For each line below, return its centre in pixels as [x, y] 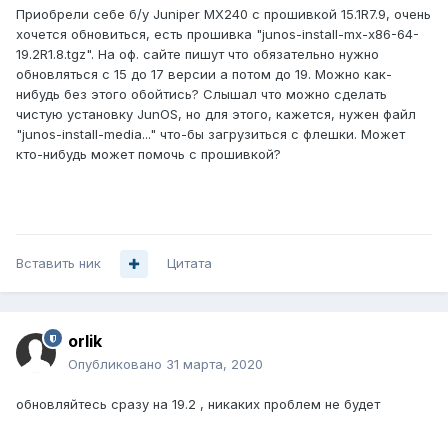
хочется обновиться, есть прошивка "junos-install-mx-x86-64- [217, 34]
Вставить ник [58, 263]
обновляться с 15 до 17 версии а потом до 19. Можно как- [204, 74]
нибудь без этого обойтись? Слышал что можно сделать [201, 94]
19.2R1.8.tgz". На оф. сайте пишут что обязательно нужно [197, 54]
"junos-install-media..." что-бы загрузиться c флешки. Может [210, 134]
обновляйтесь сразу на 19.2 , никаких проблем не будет [200, 404]
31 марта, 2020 [214, 364]
